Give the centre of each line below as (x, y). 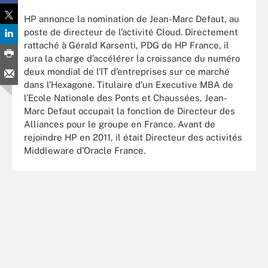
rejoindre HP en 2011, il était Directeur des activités (133, 137)
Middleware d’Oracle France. (86, 150)
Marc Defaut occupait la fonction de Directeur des (130, 111)
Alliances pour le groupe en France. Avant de (120, 124)
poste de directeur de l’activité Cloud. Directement (131, 32)
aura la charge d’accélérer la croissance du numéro (132, 58)
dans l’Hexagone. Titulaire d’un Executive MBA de (129, 84)
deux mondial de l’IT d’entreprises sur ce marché (127, 71)
